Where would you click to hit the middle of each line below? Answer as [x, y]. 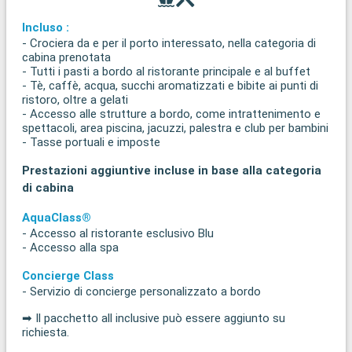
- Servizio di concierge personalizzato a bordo [141, 291]
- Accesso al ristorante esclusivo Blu [118, 233]
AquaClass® [57, 217]
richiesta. [46, 332]
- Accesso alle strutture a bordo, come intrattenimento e [171, 114]
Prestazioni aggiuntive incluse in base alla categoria [172, 170]
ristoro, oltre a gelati [75, 99]
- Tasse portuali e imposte [91, 142]
